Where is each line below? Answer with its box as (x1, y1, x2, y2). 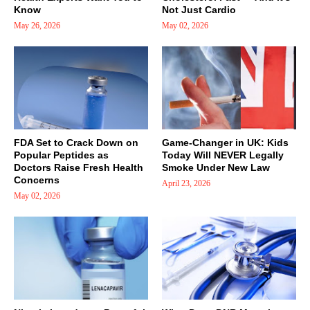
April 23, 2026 (162, 179, 210, 189)
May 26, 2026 (14, 21, 60, 31)
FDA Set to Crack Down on (14, 137, 138, 149)
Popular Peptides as (14, 149, 109, 161)
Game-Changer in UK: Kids (162, 137, 289, 149)
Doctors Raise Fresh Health (14, 162, 143, 174)
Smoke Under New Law (162, 162, 270, 174)
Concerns (14, 174, 60, 186)
